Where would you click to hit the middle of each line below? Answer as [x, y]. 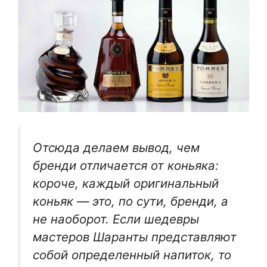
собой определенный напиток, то [132, 255]
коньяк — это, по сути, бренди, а [131, 201]
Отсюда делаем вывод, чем [116, 148]
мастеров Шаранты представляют [135, 237]
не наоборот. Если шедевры [116, 219]
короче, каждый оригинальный [126, 184]
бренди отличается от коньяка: [126, 166]
